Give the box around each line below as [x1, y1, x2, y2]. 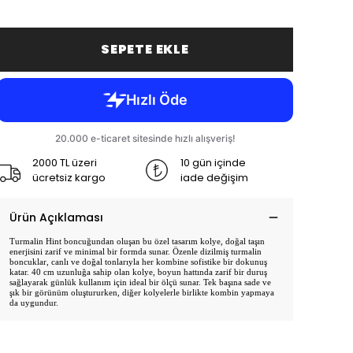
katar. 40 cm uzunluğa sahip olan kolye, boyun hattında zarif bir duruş [9, 267, 267, 277]
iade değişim [180, 170, 248, 185]
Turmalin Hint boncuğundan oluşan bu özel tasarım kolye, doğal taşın [9, 236, 265, 246]
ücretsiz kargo [32, 170, 106, 185]
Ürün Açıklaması [9, 210, 103, 225]
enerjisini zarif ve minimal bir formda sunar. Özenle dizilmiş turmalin [9, 247, 262, 256]
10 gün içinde [180, 155, 246, 170]
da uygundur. [9, 298, 58, 307]
